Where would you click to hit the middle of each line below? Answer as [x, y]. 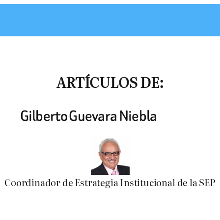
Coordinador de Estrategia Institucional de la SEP [110, 182]
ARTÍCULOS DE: [110, 82]
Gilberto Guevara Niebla [88, 116]
